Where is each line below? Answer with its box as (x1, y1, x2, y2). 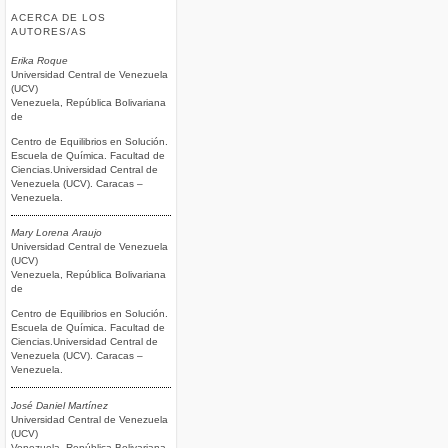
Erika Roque (11, 55, 68, 67)
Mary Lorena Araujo (11, 227, 102, 239)
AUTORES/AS (11, 25, 88, 37)
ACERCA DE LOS (11, 11, 107, 23)
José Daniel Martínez (11, 399, 108, 411)
